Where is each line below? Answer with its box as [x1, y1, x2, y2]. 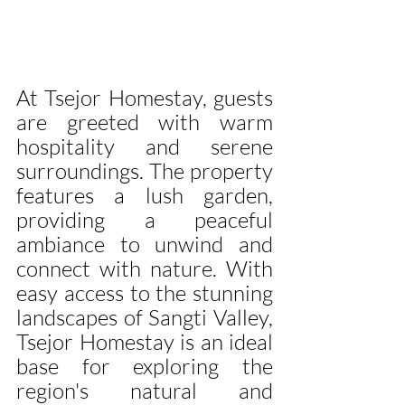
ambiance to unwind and [16, 230, 273, 258]
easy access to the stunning [16, 278, 273, 306]
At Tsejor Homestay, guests [16, 83, 273, 111]
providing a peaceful [16, 205, 273, 233]
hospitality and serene [16, 132, 273, 160]
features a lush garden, [16, 181, 273, 209]
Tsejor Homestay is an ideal [16, 327, 273, 355]
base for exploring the [16, 352, 273, 380]
